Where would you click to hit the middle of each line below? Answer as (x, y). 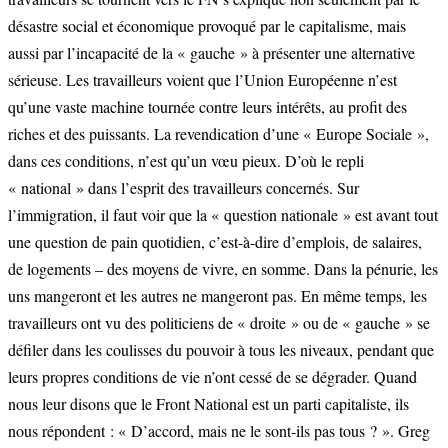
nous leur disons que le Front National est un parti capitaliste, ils (208, 403)
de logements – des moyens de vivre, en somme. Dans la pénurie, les (223, 268)
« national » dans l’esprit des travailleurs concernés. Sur (183, 187)
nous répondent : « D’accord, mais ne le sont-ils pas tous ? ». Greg (219, 430)
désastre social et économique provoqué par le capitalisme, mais (207, 25)
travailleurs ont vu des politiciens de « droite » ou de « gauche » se (219, 322)
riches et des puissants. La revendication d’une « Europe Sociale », (218, 133)
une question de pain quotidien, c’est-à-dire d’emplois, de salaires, (215, 241)
